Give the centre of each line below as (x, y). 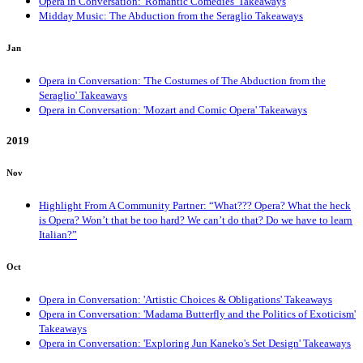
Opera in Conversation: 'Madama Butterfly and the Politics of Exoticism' (197, 314)
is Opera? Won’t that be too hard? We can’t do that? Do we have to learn (196, 220)
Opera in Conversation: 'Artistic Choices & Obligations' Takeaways (186, 299)
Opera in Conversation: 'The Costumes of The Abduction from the (182, 80)
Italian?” (58, 234)
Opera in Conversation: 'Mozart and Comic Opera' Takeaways (173, 109)
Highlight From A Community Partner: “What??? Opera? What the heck (195, 205)
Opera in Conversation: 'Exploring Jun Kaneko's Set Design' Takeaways (195, 343)
